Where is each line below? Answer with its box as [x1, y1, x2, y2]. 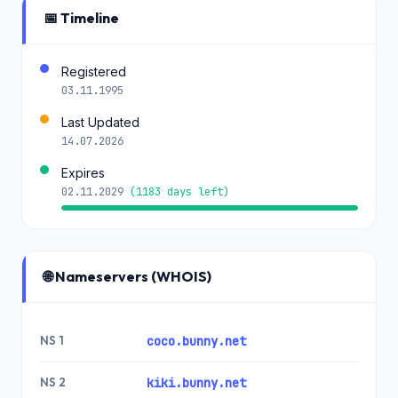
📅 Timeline [44, 9, 119, 27]
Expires [61, 165, 105, 180]
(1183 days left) [130, 184, 229, 199]
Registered [61, 64, 126, 79]
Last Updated [61, 115, 139, 130]
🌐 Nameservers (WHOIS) [44, 267, 211, 286]
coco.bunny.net [147, 333, 246, 350]
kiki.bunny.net [147, 375, 246, 392]
